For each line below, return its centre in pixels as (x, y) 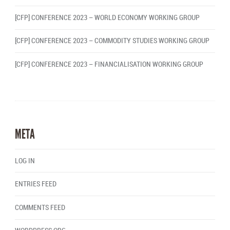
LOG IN (25, 161)
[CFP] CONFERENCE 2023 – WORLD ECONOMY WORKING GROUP (107, 17)
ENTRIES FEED (35, 184)
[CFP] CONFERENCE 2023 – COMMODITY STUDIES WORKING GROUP (112, 41)
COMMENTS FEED (40, 207)
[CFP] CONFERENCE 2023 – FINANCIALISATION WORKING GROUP (109, 65)
